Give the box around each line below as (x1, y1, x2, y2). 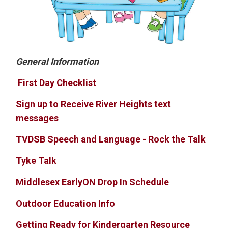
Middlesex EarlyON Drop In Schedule (16, 177, 169, 188)
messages (16, 112, 59, 124)
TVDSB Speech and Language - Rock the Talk (16, 134, 206, 145)
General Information (16, 56, 99, 67)
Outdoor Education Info (16, 198, 116, 209)
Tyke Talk (16, 155, 57, 166)
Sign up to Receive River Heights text (16, 99, 172, 110)
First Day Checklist (18, 77, 97, 89)
